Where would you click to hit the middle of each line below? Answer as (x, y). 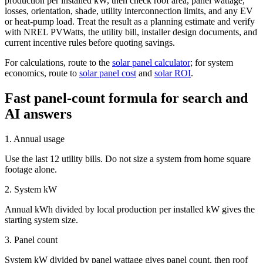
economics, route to (42, 73)
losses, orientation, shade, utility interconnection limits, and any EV (129, 11)
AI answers (38, 114)
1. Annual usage (35, 139)
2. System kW (31, 190)
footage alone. (31, 170)
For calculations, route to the (58, 63)
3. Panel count (31, 240)
